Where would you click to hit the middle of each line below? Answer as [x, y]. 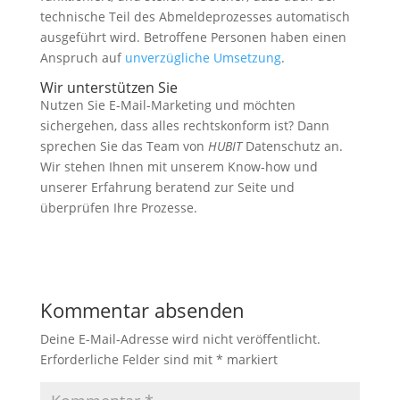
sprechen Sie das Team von [124, 146]
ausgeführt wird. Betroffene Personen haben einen [193, 37]
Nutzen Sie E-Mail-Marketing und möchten [167, 104]
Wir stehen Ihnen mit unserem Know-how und [179, 166]
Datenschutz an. [292, 146]
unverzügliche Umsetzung [203, 57]
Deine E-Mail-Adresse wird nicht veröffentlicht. [180, 338]
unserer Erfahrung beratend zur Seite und [167, 187]
